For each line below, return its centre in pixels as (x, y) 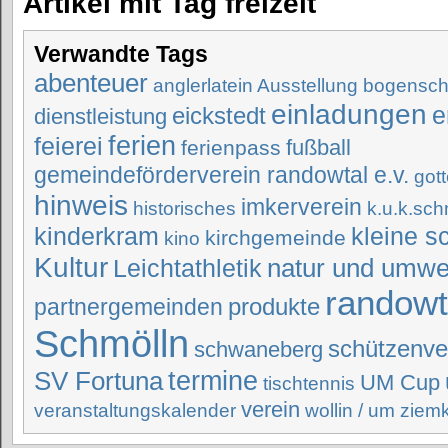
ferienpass (231, 147)
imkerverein (301, 207)
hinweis (81, 205)
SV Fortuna (98, 381)
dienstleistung (100, 116)
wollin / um (350, 410)
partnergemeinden (128, 307)
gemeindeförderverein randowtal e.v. (221, 175)
